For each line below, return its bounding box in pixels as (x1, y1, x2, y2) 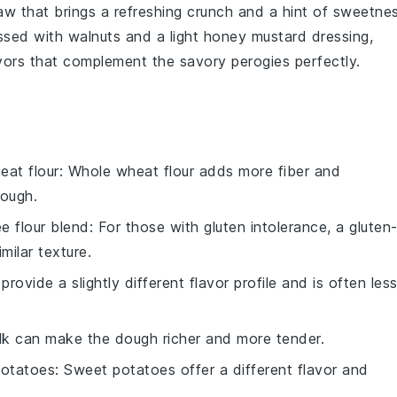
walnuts (67, 27, 121, 45)
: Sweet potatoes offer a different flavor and (55, 360, 369, 378)
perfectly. (290, 51, 361, 70)
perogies (231, 51, 290, 70)
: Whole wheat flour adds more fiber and (58, 161, 340, 180)
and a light (121, 27, 204, 45)
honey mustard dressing (203, 27, 370, 45)
